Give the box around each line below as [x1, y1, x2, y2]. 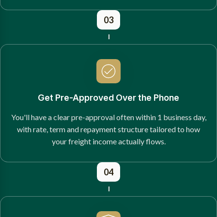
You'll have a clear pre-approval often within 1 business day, [11, 112, 206, 122]
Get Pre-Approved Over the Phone [37, 92, 180, 103]
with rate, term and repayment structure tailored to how [17, 124, 200, 134]
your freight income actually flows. [51, 136, 166, 146]
